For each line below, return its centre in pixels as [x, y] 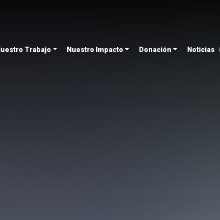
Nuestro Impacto [95, 50]
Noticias [201, 50]
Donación [155, 50]
